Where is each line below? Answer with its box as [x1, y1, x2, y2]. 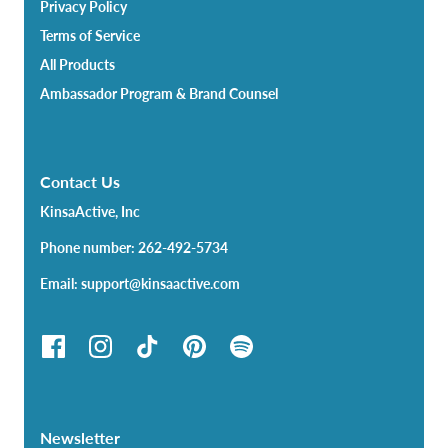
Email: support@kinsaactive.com [40, 274, 240, 292]
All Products [40, 55, 115, 73]
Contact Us [40, 171, 120, 191]
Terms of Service [40, 26, 140, 44]
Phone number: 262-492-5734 [40, 238, 228, 256]
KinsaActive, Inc [40, 202, 140, 220]
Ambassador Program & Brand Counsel [40, 84, 278, 102]
